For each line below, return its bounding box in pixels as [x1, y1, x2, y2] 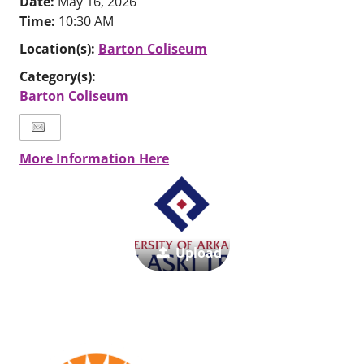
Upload [175, 243, 222, 262]
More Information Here [19, 149, 170, 168]
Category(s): [19, 67, 97, 86]
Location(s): [19, 39, 99, 58]
